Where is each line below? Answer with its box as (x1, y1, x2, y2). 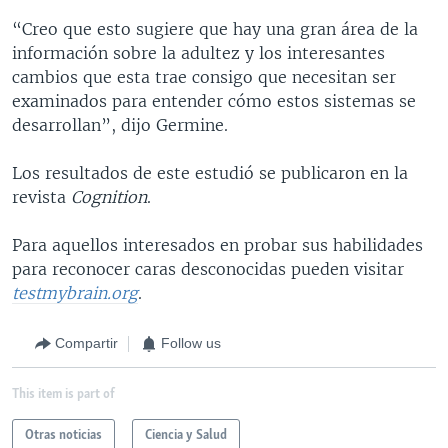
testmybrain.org (12, 282, 138, 303)
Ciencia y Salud (145, 428, 227, 442)
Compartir (55, 335, 118, 351)
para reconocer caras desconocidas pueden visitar (12, 258, 404, 279)
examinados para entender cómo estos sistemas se (12, 90, 416, 111)
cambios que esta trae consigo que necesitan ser (12, 66, 396, 87)
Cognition (71, 186, 147, 207)
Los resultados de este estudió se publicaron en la (12, 162, 408, 183)
